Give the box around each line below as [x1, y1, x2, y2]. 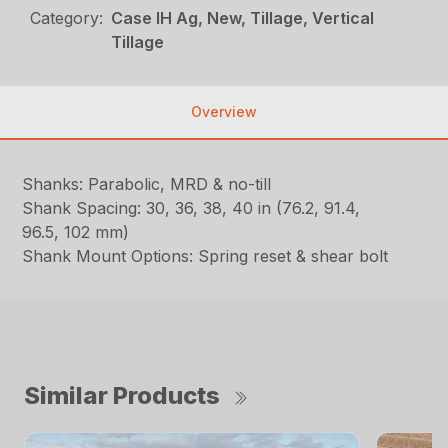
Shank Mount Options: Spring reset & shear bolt [22, 246, 389, 267]
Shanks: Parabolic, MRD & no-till [22, 174, 272, 195]
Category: [30, 8, 104, 29]
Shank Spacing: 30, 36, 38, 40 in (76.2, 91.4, [22, 198, 361, 219]
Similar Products [24, 381, 220, 411]
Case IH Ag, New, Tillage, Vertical [111, 8, 375, 29]
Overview [191, 103, 257, 121]
